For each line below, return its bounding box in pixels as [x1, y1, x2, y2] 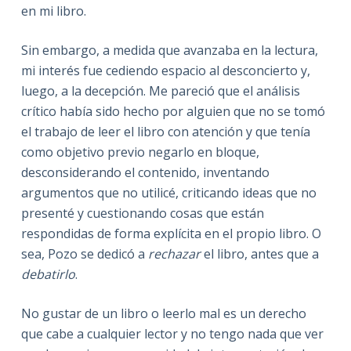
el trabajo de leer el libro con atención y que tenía [20, 122, 310, 140]
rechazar [147, 244, 201, 262]
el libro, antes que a [200, 244, 319, 262]
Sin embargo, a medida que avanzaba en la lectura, [20, 41, 318, 59]
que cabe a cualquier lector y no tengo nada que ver [20, 324, 324, 342]
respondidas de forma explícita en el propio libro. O [20, 224, 321, 242]
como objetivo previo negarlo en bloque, [20, 143, 259, 161]
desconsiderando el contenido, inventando [20, 163, 270, 181]
